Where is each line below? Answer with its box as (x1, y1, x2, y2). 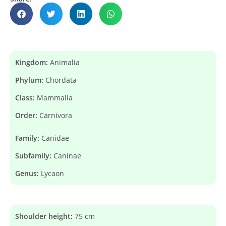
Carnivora (39, 110, 72, 120)
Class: (15, 93, 37, 102)
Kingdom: (15, 58, 50, 67)
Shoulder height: (15, 211, 75, 221)
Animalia (50, 58, 80, 67)
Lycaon (41, 168, 64, 178)
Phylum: (15, 75, 45, 85)
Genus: (15, 168, 41, 178)
